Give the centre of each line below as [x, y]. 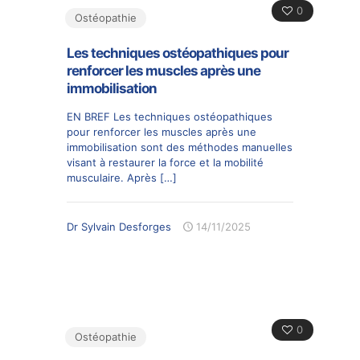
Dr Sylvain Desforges [119, 226]
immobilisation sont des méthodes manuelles [180, 147]
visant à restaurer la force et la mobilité [165, 162]
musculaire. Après [112, 177]
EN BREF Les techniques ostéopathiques [170, 116]
